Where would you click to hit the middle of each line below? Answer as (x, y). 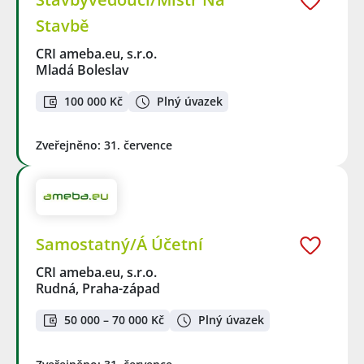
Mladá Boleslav (82, 69)
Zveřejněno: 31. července (104, 145)
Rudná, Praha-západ (98, 288)
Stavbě (63, 25)
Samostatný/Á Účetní (119, 244)
